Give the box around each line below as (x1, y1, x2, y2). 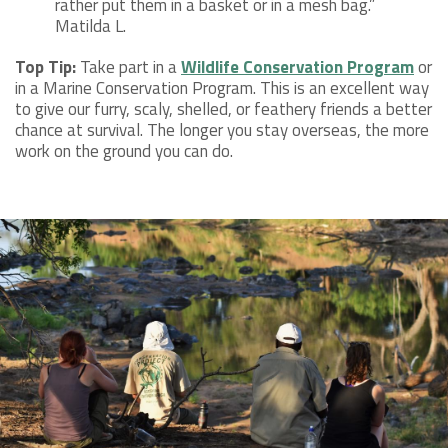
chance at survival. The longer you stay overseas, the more (15, 117, 429, 144)
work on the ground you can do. (15, 138, 233, 165)
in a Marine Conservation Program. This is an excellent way (15, 75, 429, 102)
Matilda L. (55, 13, 126, 40)
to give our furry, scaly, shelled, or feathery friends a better (15, 96, 432, 123)
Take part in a (76, 54, 181, 81)
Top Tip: (15, 54, 76, 81)
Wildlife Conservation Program (181, 54, 414, 81)
